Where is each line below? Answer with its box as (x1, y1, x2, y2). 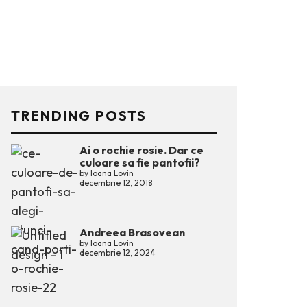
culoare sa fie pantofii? (79, 156, 200, 169)
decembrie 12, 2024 (79, 247, 156, 258)
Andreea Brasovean (79, 225, 185, 239)
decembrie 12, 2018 (79, 177, 152, 188)
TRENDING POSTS (11, 107, 147, 124)
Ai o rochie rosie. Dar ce (79, 143, 204, 157)
